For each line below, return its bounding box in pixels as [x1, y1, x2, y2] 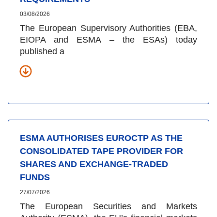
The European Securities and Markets [20, 201, 197, 211]
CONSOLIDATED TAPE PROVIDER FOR [20, 146, 183, 156]
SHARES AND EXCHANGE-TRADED [20, 159, 168, 169]
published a [20, 46, 64, 56]
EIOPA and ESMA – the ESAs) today [20, 34, 197, 45]
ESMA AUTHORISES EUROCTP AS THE [20, 133, 183, 143]
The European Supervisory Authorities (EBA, [20, 23, 197, 33]
